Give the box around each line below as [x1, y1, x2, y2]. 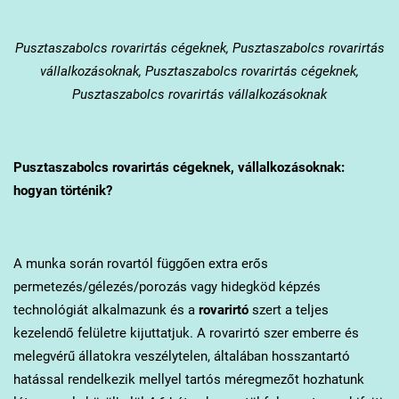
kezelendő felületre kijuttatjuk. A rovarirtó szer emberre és [12, 324, 359, 341]
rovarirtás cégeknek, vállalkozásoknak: [108, 159, 345, 175]
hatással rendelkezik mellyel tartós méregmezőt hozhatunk [12, 370, 364, 387]
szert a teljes [248, 301, 329, 318]
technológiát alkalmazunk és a [12, 301, 199, 318]
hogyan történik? [12, 182, 112, 199]
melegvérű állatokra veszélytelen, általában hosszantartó [12, 347, 350, 364]
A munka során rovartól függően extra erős [12, 255, 268, 272]
